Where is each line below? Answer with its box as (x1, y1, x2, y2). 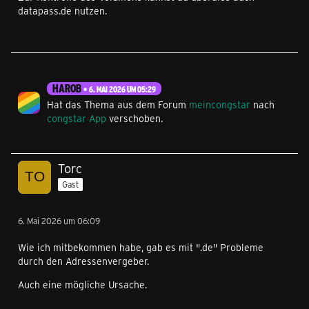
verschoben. (106, 111, 163, 125)
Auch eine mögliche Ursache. (18, 277, 147, 291)
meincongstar (189, 97, 250, 111)
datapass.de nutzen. (18, 3, 107, 17)
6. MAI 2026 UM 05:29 (89, 83, 156, 94)
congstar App (47, 111, 106, 125)
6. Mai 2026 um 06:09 (18, 215, 100, 226)
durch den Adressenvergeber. (18, 254, 149, 268)
